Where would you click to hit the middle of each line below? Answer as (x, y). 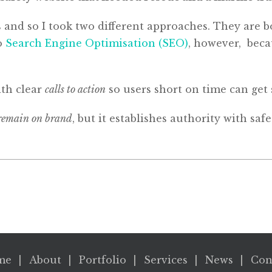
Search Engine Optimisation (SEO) (97, 43)
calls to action (75, 89)
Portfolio (102, 260)
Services (165, 260)
